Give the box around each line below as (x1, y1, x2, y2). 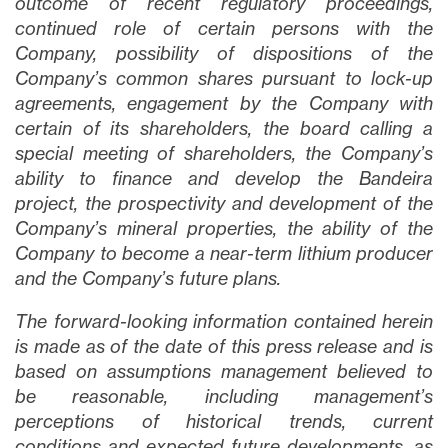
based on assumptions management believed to (15, 360, 433, 382)
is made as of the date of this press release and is (15, 335, 433, 357)
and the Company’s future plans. (15, 267, 281, 289)
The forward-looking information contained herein (15, 310, 433, 332)
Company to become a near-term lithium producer (15, 242, 433, 264)
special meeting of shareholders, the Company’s (15, 142, 433, 164)
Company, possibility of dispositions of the (15, 42, 433, 64)
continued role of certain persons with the (15, 17, 433, 39)
